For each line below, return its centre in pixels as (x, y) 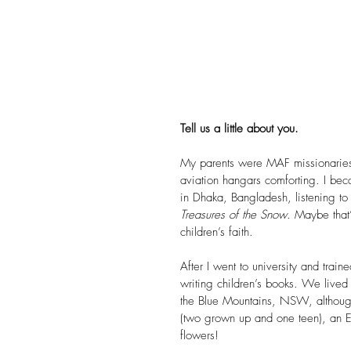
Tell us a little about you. (239, 128)
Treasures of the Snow (233, 214)
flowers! (199, 335)
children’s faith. (217, 232)
